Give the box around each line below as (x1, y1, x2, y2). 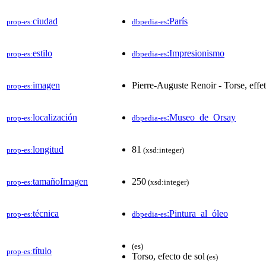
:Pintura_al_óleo (167, 208, 228, 218)
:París (167, 15, 188, 26)
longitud (33, 144, 64, 154)
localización (33, 112, 77, 122)
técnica (33, 208, 59, 218)
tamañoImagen (33, 176, 88, 186)
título (33, 245, 52, 256)
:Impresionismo (167, 47, 224, 58)
